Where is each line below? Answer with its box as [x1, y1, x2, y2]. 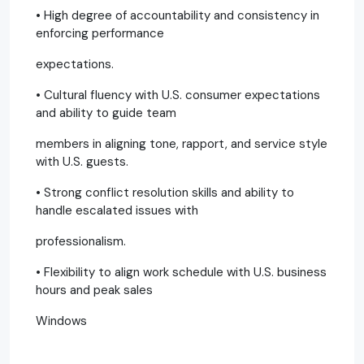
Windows [36, 312, 87, 329]
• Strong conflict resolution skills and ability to [36, 184, 294, 201]
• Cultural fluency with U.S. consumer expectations [36, 86, 320, 103]
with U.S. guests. [36, 153, 128, 170]
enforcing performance [36, 24, 164, 41]
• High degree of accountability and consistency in [36, 6, 319, 24]
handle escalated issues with [36, 201, 198, 219]
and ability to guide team [36, 104, 176, 121]
